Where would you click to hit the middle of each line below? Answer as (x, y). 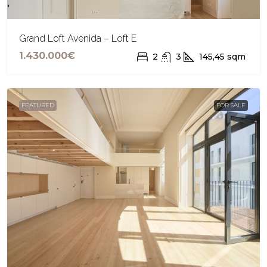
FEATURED (38, 105)
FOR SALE (231, 105)
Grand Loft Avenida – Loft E (78, 39)
